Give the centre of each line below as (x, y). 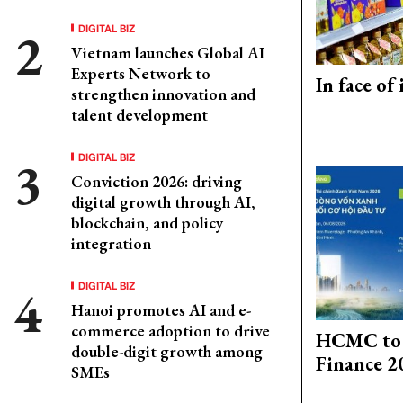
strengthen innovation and (163, 94)
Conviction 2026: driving (157, 181)
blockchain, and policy (147, 223)
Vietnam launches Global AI (168, 53)
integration (111, 243)
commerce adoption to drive (170, 331)
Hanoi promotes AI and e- (161, 310)
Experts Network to (141, 73)
